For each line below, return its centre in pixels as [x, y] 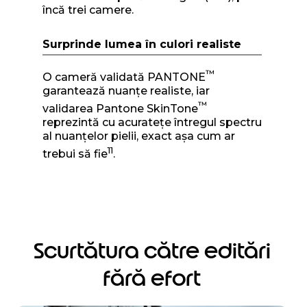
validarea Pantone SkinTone [120, 109]
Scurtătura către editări [152, 250]
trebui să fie [75, 154]
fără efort [152, 278]
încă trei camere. [88, 10]
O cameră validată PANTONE [124, 77]
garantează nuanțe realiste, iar [126, 91]
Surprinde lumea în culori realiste [142, 44]
